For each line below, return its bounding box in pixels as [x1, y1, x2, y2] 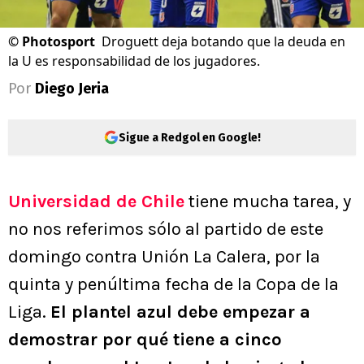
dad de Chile [78, 191, 184, 213]
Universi [8, 191, 78, 213]
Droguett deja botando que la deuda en [102, 32, 345, 51]
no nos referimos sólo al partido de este [8, 219, 323, 240]
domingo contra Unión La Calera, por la [8, 246, 320, 268]
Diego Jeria [35, 80, 109, 98]
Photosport [22, 32, 95, 51]
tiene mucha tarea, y [184, 191, 351, 213]
